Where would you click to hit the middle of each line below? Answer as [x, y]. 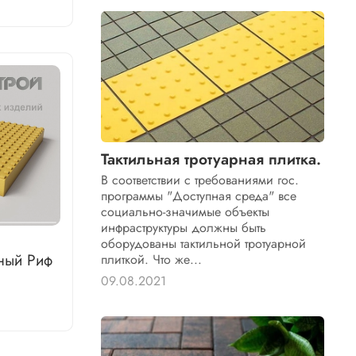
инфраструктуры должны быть [184, 227]
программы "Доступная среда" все [199, 195]
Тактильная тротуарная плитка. [211, 159]
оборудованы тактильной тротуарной [204, 243]
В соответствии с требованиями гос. [200, 180]
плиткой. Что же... [152, 259]
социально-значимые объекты [186, 211]
